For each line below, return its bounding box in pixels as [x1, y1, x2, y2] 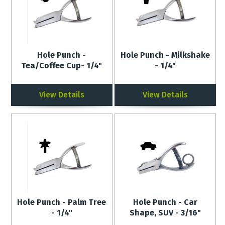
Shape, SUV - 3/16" [130, 208, 201, 217]
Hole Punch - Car [133, 197, 198, 207]
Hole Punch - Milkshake [121, 50, 210, 60]
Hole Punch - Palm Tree [17, 197, 106, 207]
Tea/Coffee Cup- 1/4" [21, 61, 102, 70]
